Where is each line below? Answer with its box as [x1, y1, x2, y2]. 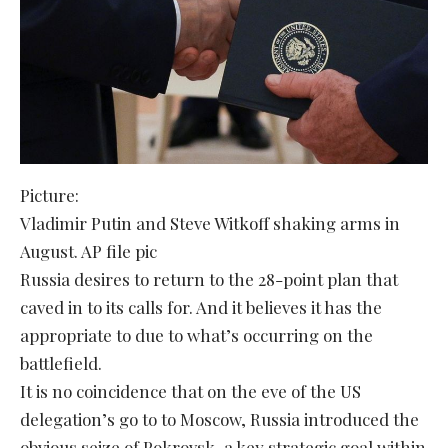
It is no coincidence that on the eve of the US [20, 380, 361, 403]
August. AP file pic [20, 240, 157, 263]
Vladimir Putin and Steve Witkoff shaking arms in [20, 212, 400, 235]
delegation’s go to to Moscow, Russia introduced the [20, 408, 419, 431]
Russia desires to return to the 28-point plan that [20, 268, 398, 291]
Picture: [20, 184, 79, 207]
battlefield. [20, 352, 102, 375]
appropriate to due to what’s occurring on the [20, 324, 373, 347]
